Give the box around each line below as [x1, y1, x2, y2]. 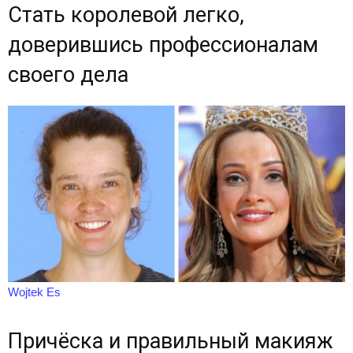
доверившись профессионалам [8, 32, 318, 58]
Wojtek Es [8, 285, 61, 299]
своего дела [8, 61, 128, 87]
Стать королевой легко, [8, 2, 244, 28]
